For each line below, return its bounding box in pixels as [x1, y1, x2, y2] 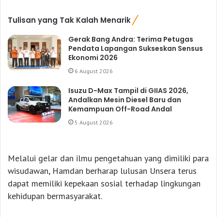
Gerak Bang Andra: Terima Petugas [68, 34, 194, 44]
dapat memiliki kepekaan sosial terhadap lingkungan [8, 177, 201, 189]
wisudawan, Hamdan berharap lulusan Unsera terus [8, 165, 197, 176]
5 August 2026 [75, 118, 113, 126]
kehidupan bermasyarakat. [8, 190, 102, 201]
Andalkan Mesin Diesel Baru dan [68, 94, 182, 105]
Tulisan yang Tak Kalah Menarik [8, 15, 131, 25]
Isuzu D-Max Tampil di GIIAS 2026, [68, 85, 189, 95]
